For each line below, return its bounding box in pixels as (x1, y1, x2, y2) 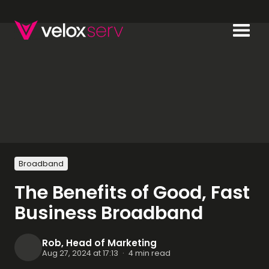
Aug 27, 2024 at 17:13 (42, 247, 118, 258)
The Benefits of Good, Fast (14, 179, 250, 205)
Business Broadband (14, 199, 203, 226)
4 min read (128, 247, 171, 258)
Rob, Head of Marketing (42, 236, 157, 249)
